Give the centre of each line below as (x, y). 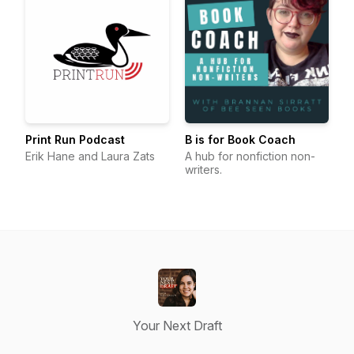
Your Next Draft (177, 326)
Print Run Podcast (75, 139)
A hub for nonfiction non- (250, 156)
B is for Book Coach (240, 139)
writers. (203, 169)
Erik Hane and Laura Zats (90, 156)
